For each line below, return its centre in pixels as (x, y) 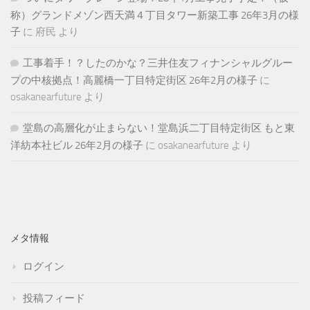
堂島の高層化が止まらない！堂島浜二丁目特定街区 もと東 (159, 128)
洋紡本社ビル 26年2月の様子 (77, 146)
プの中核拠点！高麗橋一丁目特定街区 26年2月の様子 (134, 81)
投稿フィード (54, 299)
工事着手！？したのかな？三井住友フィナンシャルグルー (158, 63)
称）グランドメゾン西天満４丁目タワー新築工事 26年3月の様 (155, 16)
